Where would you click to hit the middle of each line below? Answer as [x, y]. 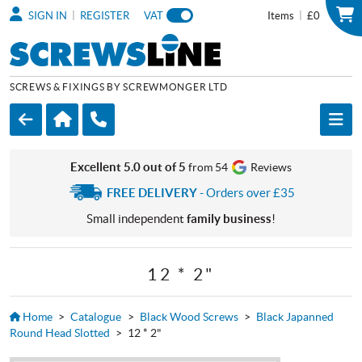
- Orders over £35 [246, 192]
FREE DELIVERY [152, 192]
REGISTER [105, 16]
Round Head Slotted [60, 333]
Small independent [137, 218]
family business [229, 218]
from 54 [209, 167]
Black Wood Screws [189, 316]
